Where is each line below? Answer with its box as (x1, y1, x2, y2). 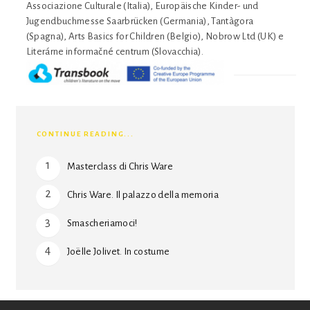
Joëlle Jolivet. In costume (66, 246, 170, 257)
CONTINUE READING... (36, 129, 135, 138)
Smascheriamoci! (66, 217, 138, 228)
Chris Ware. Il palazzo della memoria (66, 189, 219, 200)
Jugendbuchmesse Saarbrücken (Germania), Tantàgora (26, 15, 254, 26)
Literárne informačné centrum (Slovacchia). (26, 46, 203, 57)
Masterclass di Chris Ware (66, 161, 174, 172)
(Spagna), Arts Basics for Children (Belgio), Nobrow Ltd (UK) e (26, 30, 284, 42)
